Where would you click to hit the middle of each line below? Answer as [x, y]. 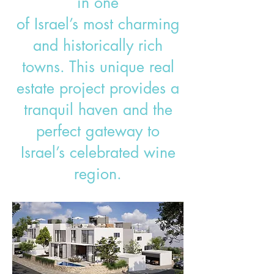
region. [98, 174]
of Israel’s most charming [98, 24]
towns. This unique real [98, 67]
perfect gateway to [98, 131]
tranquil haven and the [98, 109]
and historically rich [98, 45]
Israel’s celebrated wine [98, 152]
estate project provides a [98, 88]
